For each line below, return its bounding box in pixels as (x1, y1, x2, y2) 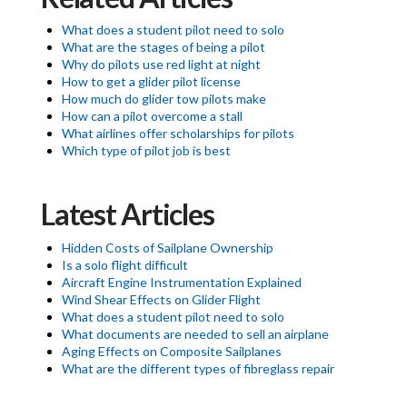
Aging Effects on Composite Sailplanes (61, 342, 282, 359)
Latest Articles (40, 196, 215, 233)
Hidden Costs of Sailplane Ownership (61, 239, 273, 255)
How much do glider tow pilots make (61, 91, 266, 107)
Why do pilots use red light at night (61, 56, 261, 73)
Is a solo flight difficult (61, 256, 188, 273)
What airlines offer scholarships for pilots (61, 125, 294, 142)
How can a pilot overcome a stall (61, 108, 243, 124)
